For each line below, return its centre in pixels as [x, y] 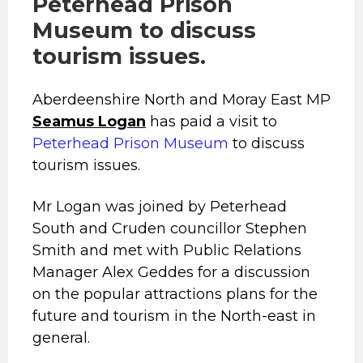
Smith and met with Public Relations [167, 250]
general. [61, 338]
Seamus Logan [89, 122]
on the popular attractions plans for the [175, 294]
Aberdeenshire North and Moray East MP [181, 100]
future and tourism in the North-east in [174, 316]
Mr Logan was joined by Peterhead [160, 207]
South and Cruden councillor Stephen [170, 228]
